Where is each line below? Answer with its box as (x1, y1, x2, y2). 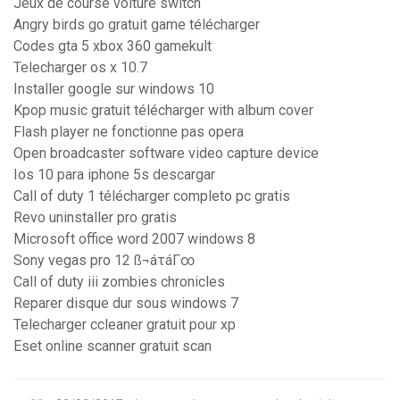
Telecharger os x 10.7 (13, 59, 147, 77)
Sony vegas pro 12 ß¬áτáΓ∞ (13, 252, 195, 270)
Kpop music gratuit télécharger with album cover (13, 102, 313, 120)
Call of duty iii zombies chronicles (13, 273, 225, 291)
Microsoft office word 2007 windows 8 (13, 230, 255, 248)
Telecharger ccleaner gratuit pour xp (13, 316, 236, 334)
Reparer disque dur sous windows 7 (13, 295, 238, 312)
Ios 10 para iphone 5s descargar (13, 166, 215, 184)
